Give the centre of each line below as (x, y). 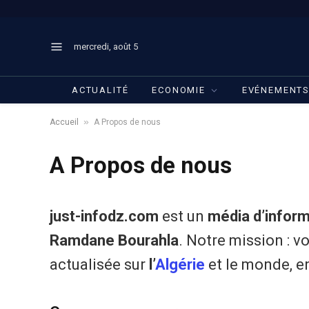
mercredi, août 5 (106, 47)
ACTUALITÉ (100, 90)
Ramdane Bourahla (114, 240)
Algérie (180, 265)
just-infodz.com (104, 216)
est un (183, 216)
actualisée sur (99, 265)
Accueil (64, 122)
